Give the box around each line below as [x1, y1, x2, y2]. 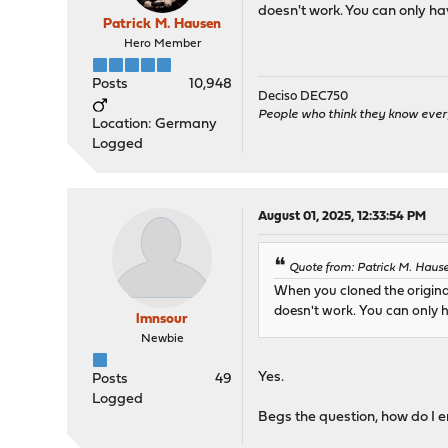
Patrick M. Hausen [103, 17, 222, 32]
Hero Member [123, 38, 201, 50]
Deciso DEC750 [258, 90, 349, 103]
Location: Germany [92, 117, 218, 132]
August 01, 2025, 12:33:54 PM [258, 210, 427, 223]
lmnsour [136, 312, 189, 327]
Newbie [140, 333, 184, 345]
